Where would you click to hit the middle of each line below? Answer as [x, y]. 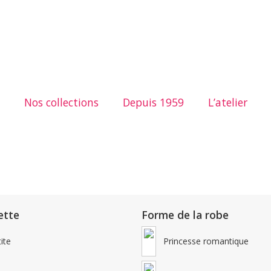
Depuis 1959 [153, 102]
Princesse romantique [206, 241]
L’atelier [227, 102]
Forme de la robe [185, 215]
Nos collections [61, 102]
